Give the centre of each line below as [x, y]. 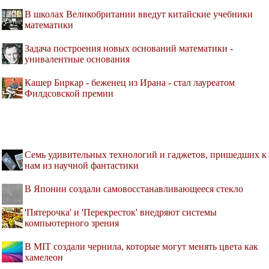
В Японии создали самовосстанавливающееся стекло [134, 189]
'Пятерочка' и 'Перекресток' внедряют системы [121, 213]
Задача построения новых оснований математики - [129, 49]
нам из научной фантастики [82, 166]
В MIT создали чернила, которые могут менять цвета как [141, 247]
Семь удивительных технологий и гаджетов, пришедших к [146, 155]
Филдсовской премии [69, 94]
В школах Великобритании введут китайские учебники [139, 14]
